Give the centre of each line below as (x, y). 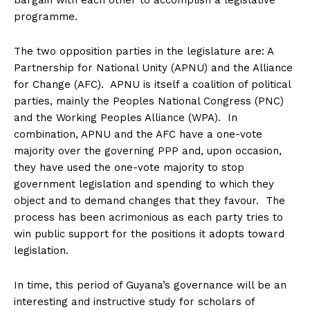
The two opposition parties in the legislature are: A (144, 52)
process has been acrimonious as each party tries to (148, 218)
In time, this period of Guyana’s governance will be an (150, 285)
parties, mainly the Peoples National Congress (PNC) (149, 101)
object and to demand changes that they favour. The (149, 201)
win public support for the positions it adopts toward (149, 234)
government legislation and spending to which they (144, 184)
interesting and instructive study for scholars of (134, 302)
